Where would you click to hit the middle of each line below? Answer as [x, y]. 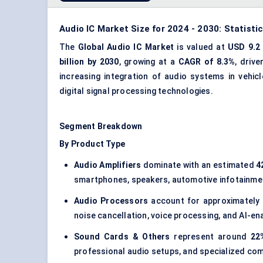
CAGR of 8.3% [207, 62]
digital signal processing [108, 91]
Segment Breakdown [101, 127]
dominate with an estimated [199, 165]
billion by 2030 [89, 62]
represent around [210, 237]
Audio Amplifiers [108, 165]
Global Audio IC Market [126, 47]
